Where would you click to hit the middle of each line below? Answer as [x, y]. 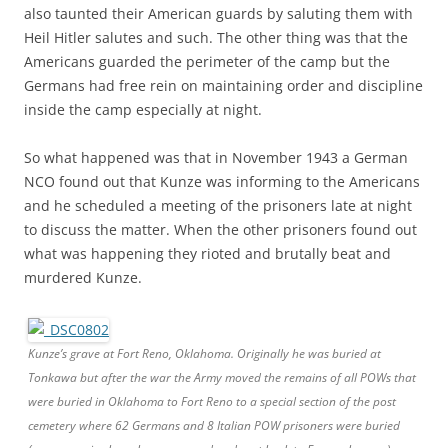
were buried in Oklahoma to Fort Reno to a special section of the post [212, 402]
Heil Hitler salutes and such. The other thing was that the [216, 38]
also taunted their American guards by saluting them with [218, 14]
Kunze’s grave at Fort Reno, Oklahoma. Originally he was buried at [204, 354]
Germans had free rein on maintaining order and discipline [223, 86]
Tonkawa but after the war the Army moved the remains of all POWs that [222, 378]
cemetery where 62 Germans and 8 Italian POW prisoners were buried [214, 426]
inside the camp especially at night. [143, 110]
